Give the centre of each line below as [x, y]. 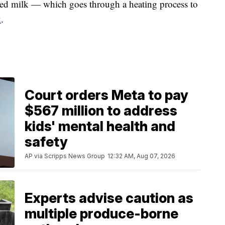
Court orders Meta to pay [106, 95]
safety [46, 142]
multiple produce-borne [101, 213]
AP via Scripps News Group [65, 156]
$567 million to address [101, 110]
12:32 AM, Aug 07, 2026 [141, 156]
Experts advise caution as [109, 198]
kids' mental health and [100, 126]
